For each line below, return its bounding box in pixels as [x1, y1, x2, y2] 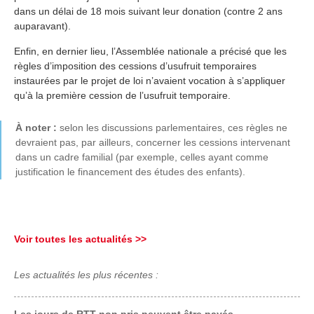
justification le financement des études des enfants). [15, 166, 245, 177]
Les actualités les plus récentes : [14, 269, 158, 280]
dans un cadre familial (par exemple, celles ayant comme [15, 151, 268, 163]
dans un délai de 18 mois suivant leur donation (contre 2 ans [14, 6, 282, 17]
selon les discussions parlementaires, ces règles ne [57, 122, 287, 133]
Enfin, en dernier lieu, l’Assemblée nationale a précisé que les [14, 46, 287, 57]
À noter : [15, 122, 57, 133]
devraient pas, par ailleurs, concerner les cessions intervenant [15, 137, 290, 148]
